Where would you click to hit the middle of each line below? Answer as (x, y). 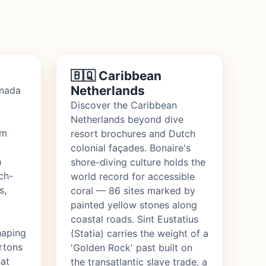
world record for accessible (133, 177)
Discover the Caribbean (124, 105)
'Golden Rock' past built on (132, 248)
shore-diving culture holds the (138, 162)
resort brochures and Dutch (133, 134)
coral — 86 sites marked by (133, 191)
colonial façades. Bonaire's (131, 148)
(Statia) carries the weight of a (140, 234)
